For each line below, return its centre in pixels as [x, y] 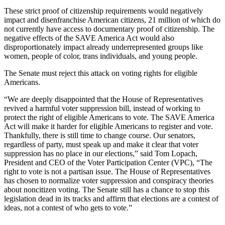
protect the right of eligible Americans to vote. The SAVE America [109, 117]
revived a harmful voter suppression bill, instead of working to [102, 108]
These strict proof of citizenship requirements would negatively [103, 11]
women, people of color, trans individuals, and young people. [102, 56]
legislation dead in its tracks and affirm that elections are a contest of [111, 198]
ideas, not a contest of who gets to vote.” [68, 207]
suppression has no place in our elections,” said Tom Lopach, [101, 153]
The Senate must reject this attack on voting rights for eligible [101, 73]
